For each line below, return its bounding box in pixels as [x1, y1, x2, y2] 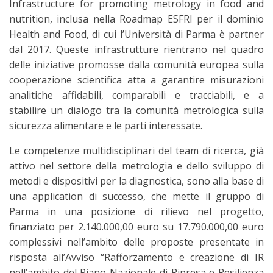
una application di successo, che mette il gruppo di [9, 190, 264, 203]
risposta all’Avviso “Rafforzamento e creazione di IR [9, 250, 264, 264]
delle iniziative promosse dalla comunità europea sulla [9, 58, 264, 71]
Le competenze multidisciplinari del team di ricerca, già [9, 144, 264, 157]
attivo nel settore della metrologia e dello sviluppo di [9, 159, 264, 172]
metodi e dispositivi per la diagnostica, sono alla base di [9, 174, 264, 188]
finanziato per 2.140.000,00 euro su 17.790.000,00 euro [9, 220, 264, 233]
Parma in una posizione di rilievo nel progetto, [9, 205, 264, 218]
